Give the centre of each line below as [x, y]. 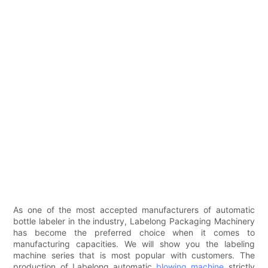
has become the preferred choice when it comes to [134, 233]
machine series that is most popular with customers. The [134, 255]
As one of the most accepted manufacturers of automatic [134, 210]
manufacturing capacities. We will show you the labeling [134, 244]
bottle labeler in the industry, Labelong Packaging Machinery [134, 221]
